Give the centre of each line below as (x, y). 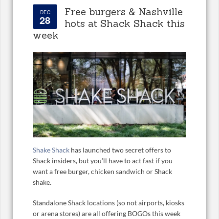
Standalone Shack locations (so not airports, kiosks (109, 203)
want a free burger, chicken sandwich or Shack (102, 172)
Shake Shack (52, 150)
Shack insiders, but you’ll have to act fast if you (103, 161)
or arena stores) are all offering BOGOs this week (107, 214)
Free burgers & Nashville (124, 12)
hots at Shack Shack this (125, 23)
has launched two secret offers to (121, 150)
